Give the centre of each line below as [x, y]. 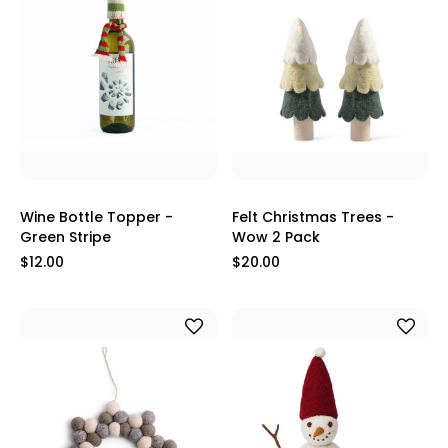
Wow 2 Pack [275, 237]
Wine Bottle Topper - [96, 217]
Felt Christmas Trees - [312, 217]
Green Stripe [65, 237]
